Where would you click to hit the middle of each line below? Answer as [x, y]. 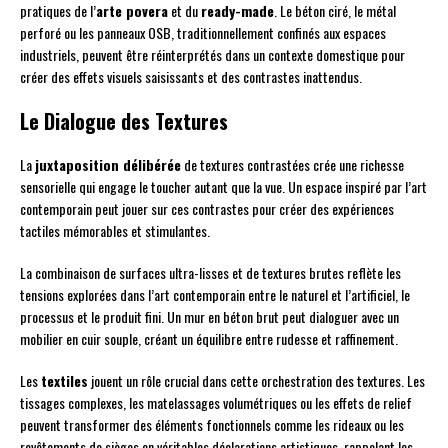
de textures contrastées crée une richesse [292, 165]
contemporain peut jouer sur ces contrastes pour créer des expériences [207, 209]
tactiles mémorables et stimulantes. [115, 231]
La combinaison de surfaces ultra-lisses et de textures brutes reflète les [210, 273]
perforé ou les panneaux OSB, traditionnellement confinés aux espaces [203, 33]
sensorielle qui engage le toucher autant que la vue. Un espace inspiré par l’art [223, 187]
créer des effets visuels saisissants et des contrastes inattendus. [191, 77]
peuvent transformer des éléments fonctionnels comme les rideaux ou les [212, 425]
